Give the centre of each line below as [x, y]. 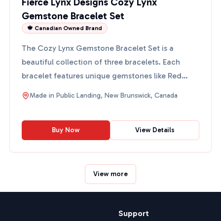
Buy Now [66, 130]
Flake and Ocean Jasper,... [69, 90]
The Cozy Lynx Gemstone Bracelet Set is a [97, 48]
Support [134, 213]
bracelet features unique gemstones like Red [101, 76]
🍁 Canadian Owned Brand [64, 28]
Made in [43, 95]
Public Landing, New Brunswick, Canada [117, 95]
